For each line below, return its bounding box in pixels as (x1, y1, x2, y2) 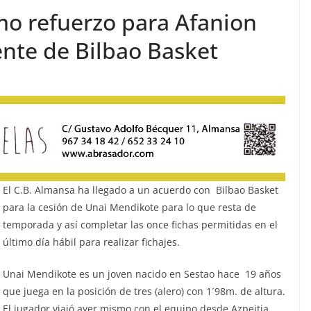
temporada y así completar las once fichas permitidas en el (3, 217, 278, 231)
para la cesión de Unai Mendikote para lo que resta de (3, 200, 256, 214)
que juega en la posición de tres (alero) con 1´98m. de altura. (3, 284, 285, 298)
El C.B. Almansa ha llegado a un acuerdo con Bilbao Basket (3, 183, 278, 196)
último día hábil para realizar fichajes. (3, 235, 180, 249)
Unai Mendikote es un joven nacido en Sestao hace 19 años (3, 267, 281, 280)
